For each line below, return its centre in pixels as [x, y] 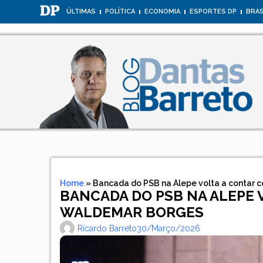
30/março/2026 [169, 228]
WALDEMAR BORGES [132, 213]
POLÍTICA [120, 11]
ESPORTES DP [213, 11]
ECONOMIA [163, 11]
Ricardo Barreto [107, 228]
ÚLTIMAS [81, 11]
